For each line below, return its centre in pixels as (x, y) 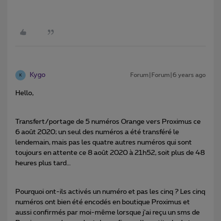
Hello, (24, 93)
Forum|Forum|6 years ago (168, 75)
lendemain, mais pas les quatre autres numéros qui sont (104, 143)
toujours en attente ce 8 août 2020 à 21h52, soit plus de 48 (110, 153)
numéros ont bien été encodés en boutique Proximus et (103, 203)
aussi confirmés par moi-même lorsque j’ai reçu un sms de (108, 213)
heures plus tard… (44, 164)
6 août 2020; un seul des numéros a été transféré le (97, 132)
